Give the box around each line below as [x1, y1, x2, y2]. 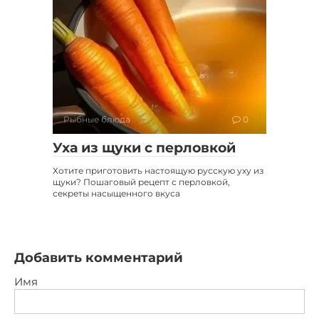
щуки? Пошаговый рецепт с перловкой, [53, 177, 230, 188]
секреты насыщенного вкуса [53, 188, 180, 199]
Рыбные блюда [63, 114, 130, 125]
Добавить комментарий [14, 250, 183, 266]
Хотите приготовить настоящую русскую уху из [53, 165, 263, 177]
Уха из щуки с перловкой [53, 140, 236, 157]
